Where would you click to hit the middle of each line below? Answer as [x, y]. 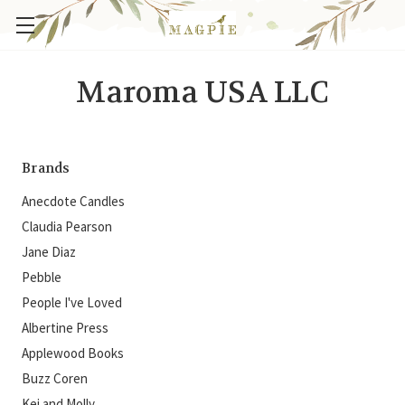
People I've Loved [72, 302]
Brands [46, 168]
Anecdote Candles [73, 201]
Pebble [42, 277]
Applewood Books [73, 353]
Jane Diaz [49, 252]
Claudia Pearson [67, 226]
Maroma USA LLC [202, 93]
